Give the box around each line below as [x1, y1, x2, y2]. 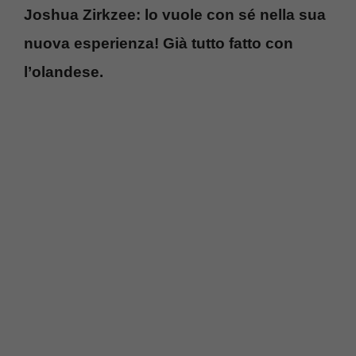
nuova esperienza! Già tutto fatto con [24, 34, 293, 52]
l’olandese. [24, 63, 103, 80]
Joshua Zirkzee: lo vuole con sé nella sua [24, 6, 326, 23]
